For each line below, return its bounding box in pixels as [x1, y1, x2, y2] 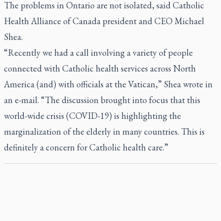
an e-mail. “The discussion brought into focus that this [4, 94, 200, 106]
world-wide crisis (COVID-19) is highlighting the [4, 110, 181, 121]
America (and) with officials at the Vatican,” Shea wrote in [4, 78, 213, 90]
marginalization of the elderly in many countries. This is [4, 126, 205, 137]
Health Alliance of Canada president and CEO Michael [4, 15, 204, 27]
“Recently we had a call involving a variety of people [4, 47, 193, 58]
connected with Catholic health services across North [4, 63, 196, 74]
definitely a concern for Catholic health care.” [4, 142, 168, 153]
